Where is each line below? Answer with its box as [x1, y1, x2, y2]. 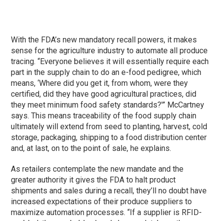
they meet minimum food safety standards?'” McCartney [11, 100, 205, 110]
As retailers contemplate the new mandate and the [11, 164, 184, 174]
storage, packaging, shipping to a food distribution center [11, 132, 207, 142]
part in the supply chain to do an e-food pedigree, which [11, 67, 202, 77]
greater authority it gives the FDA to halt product [11, 175, 176, 184]
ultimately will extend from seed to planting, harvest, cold [11, 121, 208, 131]
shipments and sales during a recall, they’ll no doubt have [11, 185, 207, 195]
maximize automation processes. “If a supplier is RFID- [11, 207, 202, 217]
